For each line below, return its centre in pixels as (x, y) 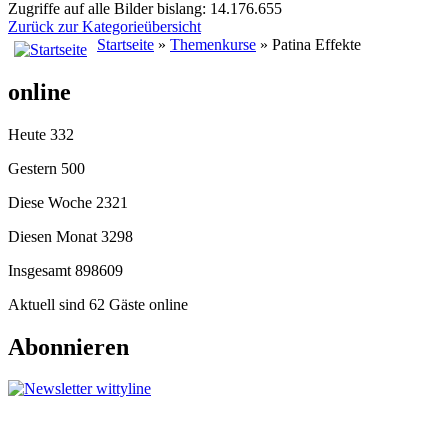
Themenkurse (213, 44)
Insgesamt (41, 270)
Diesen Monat (54, 236)
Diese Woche (52, 202)
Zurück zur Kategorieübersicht (104, 26)
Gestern (34, 168)
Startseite (125, 44)
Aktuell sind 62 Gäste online (98, 304)
